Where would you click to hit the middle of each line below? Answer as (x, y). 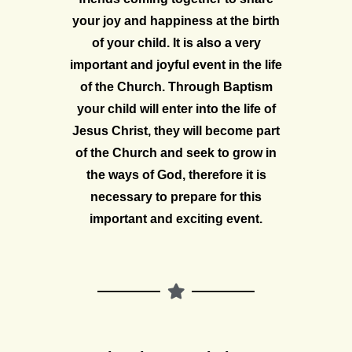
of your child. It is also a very (176, 42)
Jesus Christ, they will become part (176, 130)
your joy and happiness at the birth (176, 20)
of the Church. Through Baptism (176, 86)
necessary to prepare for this (176, 196)
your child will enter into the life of (176, 108)
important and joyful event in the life (176, 64)
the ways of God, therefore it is (176, 174)
